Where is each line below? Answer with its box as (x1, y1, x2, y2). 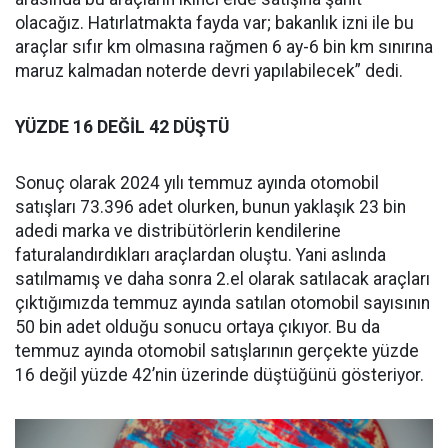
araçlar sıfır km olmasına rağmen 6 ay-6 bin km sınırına (15, 37, 433, 58)
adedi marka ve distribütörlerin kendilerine (15, 221, 341, 242)
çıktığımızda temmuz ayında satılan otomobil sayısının (15, 293, 430, 314)
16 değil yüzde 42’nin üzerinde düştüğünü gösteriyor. (15, 365, 424, 386)
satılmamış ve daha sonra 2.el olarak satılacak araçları (15, 269, 430, 290)
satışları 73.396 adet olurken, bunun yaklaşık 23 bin (15, 197, 406, 218)
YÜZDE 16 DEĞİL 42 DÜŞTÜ (15, 117, 229, 138)
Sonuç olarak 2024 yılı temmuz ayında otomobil (15, 173, 379, 194)
